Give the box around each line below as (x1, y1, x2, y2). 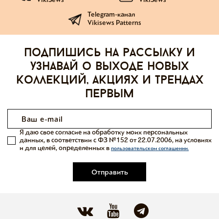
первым (85, 88, 134, 100)
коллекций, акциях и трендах (16, 75, 203, 87)
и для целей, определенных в (20, 144, 111, 152)
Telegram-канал (88, 10, 135, 19)
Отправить (91, 167, 128, 176)
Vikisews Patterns (88, 19, 141, 27)
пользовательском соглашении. (111, 145, 189, 152)
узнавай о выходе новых (30, 61, 189, 73)
